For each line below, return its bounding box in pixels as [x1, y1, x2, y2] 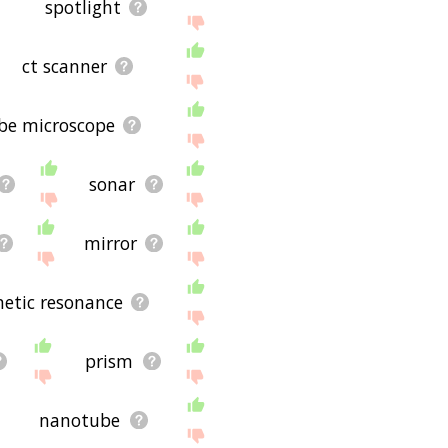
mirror [84, 230, 138, 255]
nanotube [39, 407, 121, 432]
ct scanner [21, 53, 107, 78]
